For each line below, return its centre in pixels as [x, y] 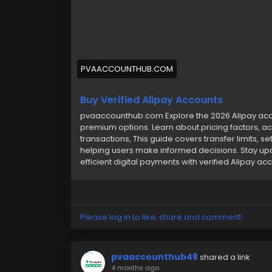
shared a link [225, 257]
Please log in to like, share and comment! [161, 217]
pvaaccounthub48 [155, 257]
